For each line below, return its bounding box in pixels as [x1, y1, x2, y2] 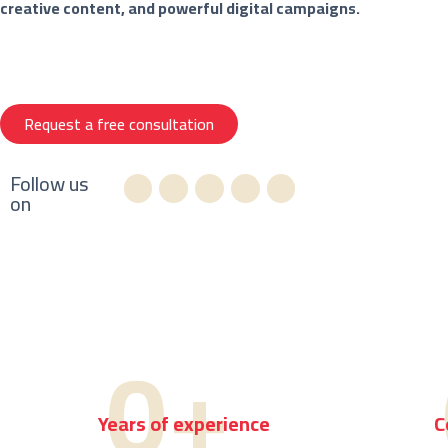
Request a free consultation [24, 109, 214, 140]
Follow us [10, 165, 89, 203]
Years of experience [98, 405, 271, 443]
